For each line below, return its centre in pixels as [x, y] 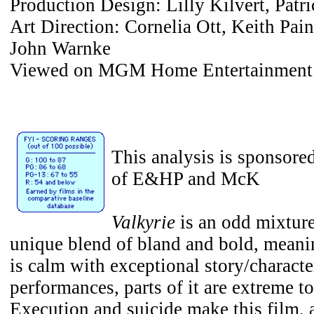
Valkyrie [143, 222]
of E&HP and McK [186, 179]
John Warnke [60, 48]
